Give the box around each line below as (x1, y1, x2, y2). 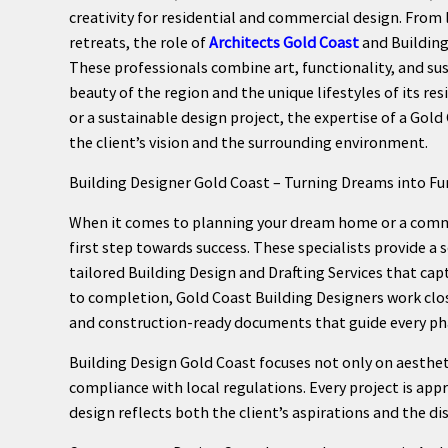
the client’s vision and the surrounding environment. (68, 131, 428, 152)
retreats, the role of (68, 31, 209, 52)
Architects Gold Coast (208, 31, 359, 52)
